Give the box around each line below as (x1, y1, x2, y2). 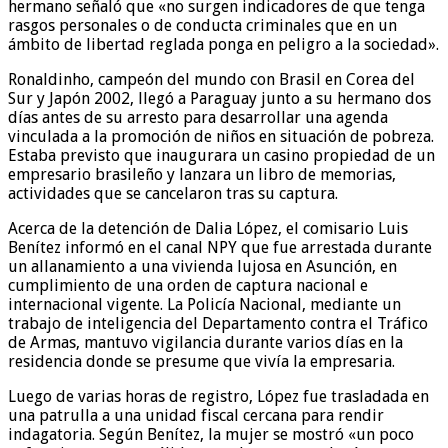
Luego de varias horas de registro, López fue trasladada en (8, 386, 429, 406)
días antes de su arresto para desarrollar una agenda (8, 107, 388, 127)
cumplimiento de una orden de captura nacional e (8, 275, 368, 295)
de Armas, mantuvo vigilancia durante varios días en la (8, 332, 403, 352)
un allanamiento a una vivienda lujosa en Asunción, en (8, 256, 397, 276)
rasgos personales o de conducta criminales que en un (8, 15, 397, 35)
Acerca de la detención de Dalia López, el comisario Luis (8, 218, 408, 238)
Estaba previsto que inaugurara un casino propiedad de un (8, 145, 435, 165)
